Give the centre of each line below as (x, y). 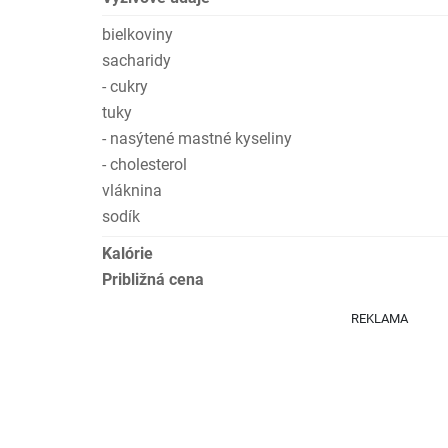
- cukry (125, 86)
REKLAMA (379, 318)
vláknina (132, 190)
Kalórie (127, 253)
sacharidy (136, 60)
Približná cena (153, 279)
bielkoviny (137, 34)
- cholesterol (144, 164)
